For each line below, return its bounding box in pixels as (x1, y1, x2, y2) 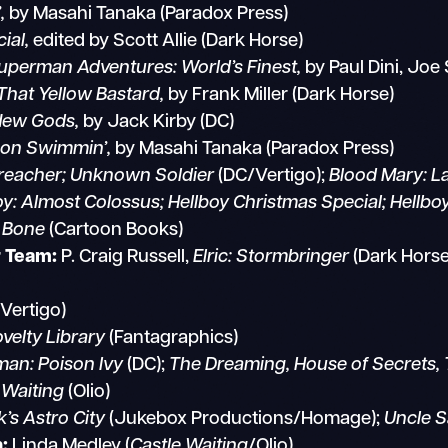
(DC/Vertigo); (214, 167, 330, 187)
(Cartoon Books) (45, 221, 184, 241)
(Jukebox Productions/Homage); (105, 410, 385, 430)
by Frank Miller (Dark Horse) (164, 86, 395, 106)
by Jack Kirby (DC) (79, 113, 235, 133)
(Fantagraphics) (105, 329, 239, 349)
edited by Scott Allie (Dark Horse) (29, 32, 304, 52)
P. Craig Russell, (57, 248, 194, 268)
